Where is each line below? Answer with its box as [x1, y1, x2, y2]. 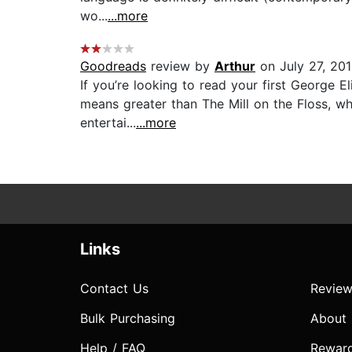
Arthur [214, 58, 255, 75]
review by [146, 58, 214, 75]
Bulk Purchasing [80, 310, 175, 327]
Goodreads [80, 58, 146, 75]
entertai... [80, 115, 136, 131]
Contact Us [80, 280, 148, 297]
